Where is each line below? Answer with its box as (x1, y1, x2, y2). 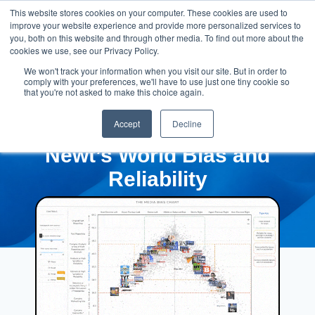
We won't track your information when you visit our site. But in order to (24, 65, 287, 77)
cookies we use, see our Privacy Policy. (10, 44, 159, 56)
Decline (172, 117, 202, 129)
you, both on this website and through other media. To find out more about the (10, 32, 304, 44)
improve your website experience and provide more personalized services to (10, 19, 301, 31)
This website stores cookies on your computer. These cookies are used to (10, 6, 288, 18)
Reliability (108, 167, 207, 191)
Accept (113, 117, 140, 129)
